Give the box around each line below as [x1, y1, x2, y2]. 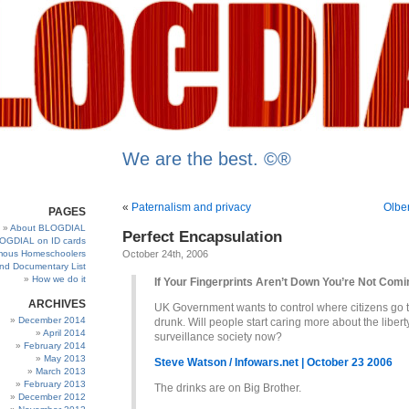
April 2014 [43, 328, 86, 338]
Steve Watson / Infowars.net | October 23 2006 [154, 356, 393, 369]
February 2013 [24, 379, 86, 389]
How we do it [32, 274, 86, 284]
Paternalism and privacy [131, 201, 251, 214]
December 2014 [18, 315, 86, 325]
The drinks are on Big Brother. [154, 382, 301, 394]
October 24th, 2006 [122, 248, 208, 259]
